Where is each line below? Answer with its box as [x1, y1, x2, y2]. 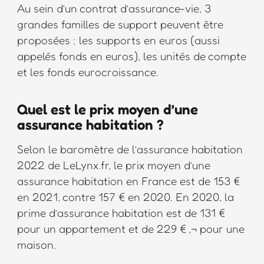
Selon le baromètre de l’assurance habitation [16, 142, 243, 156]
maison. [16, 237, 56, 252]
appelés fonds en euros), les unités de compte [16, 48, 246, 62]
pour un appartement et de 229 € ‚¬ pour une [16, 222, 245, 236]
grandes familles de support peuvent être [16, 16, 223, 31]
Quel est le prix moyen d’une [16, 100, 198, 118]
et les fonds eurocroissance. [16, 64, 159, 78]
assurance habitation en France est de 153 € [16, 174, 240, 188]
